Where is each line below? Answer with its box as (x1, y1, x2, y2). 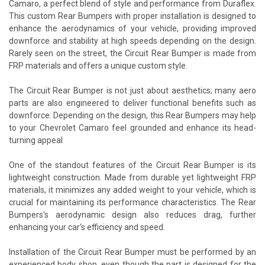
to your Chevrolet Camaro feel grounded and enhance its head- (9, 122, 256, 132)
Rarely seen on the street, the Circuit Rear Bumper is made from (9, 48, 256, 58)
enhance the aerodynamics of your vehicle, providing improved (9, 23, 256, 33)
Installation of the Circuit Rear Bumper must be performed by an (9, 247, 256, 257)
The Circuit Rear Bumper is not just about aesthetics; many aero (9, 85, 256, 95)
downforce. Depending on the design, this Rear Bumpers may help (9, 110, 256, 120)
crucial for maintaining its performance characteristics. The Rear (9, 197, 256, 207)
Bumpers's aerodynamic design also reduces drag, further (9, 209, 256, 219)
